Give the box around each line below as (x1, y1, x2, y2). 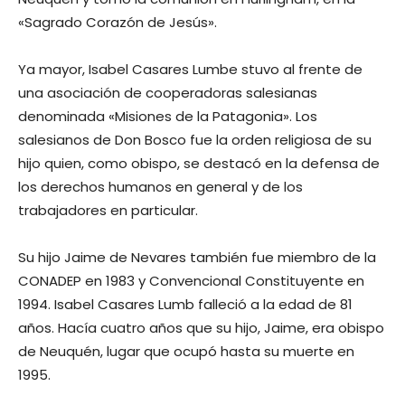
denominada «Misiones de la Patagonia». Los (18, 106, 317, 126)
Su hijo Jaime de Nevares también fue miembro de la (18, 247, 376, 267)
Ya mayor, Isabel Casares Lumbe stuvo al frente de (18, 59, 363, 79)
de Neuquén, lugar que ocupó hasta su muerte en (18, 341, 354, 361)
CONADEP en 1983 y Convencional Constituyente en (18, 270, 364, 290)
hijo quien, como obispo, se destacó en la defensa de (18, 153, 380, 173)
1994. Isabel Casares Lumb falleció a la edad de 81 (18, 294, 353, 314)
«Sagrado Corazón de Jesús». (18, 12, 217, 32)
